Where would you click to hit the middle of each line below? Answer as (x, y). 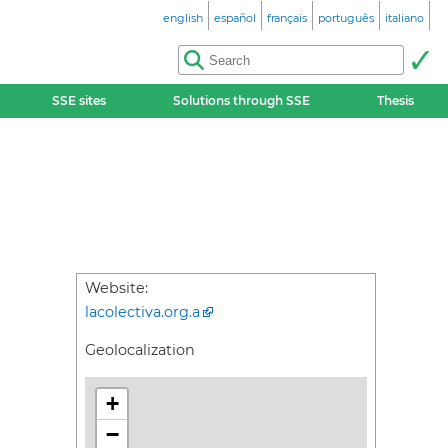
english (183, 18)
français (287, 18)
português (346, 18)
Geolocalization (140, 350)
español (235, 18)
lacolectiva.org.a (142, 312)
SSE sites (78, 100)
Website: (116, 288)
